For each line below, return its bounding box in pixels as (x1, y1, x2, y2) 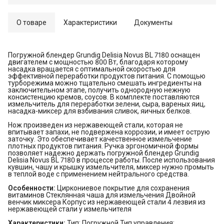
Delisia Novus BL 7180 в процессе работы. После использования (8, 156, 215, 164)
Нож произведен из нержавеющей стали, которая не (8, 121, 183, 129)
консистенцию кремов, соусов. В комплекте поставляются (8, 93, 199, 101)
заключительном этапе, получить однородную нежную (8, 86, 190, 94)
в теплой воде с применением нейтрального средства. (8, 170, 189, 178)
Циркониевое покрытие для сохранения (55, 184, 189, 192)
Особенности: (8, 184, 55, 192)
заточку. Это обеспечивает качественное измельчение (8, 135, 192, 143)
